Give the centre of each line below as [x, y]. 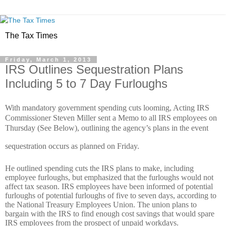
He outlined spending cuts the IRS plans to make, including [99, 168]
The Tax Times [31, 36]
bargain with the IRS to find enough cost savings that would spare [110, 213]
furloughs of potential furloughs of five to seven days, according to [111, 195]
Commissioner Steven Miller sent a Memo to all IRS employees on [111, 118]
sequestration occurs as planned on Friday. [72, 146]
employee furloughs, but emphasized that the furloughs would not [109, 177]
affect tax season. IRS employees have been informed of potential [109, 186]
